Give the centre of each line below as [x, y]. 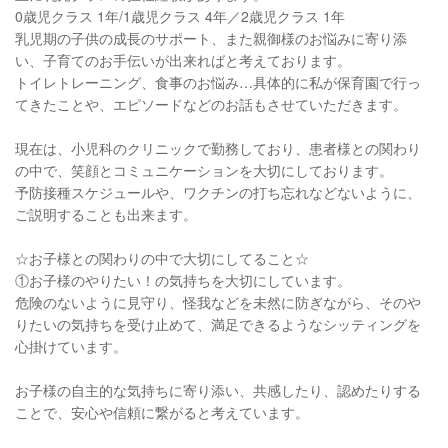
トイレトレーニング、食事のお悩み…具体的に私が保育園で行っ [218, 81]
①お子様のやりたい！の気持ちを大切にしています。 [183, 279]
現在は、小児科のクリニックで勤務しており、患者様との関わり [218, 147]
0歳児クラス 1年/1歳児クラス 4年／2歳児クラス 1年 [180, 15]
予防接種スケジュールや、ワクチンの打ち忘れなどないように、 [218, 191]
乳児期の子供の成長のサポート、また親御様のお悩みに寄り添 [211, 37]
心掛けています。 [71, 345]
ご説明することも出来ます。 [106, 213]
